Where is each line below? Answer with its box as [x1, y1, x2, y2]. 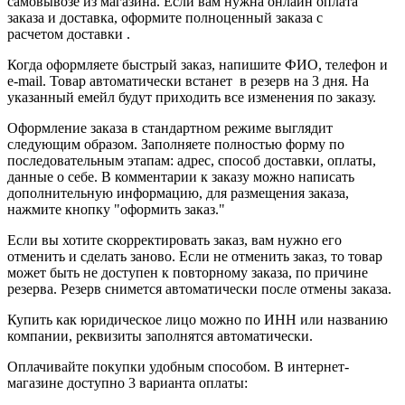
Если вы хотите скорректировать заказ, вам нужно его [7, 231, 342, 248]
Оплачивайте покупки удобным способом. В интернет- [7, 358, 349, 374]
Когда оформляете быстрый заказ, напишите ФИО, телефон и [7, 56, 388, 72]
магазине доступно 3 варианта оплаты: [7, 374, 248, 391]
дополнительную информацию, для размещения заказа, [7, 184, 349, 201]
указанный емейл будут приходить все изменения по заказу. [7, 89, 380, 105]
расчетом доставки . [7, 25, 134, 42]
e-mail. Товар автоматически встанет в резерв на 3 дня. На [7, 72, 369, 89]
